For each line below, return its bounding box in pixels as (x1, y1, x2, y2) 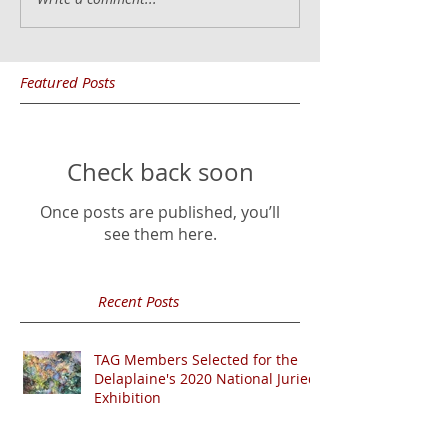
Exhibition (94, 387, 161, 407)
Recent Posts (98, 290, 179, 311)
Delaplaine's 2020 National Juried (94, 368, 317, 388)
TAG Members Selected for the (94, 349, 298, 369)
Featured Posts (20, 71, 115, 92)
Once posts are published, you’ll (40, 200, 280, 223)
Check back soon (66, 155, 254, 188)
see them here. (103, 222, 217, 245)
